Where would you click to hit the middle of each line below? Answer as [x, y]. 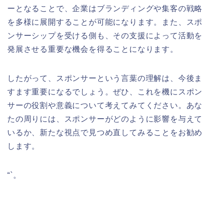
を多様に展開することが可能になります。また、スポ [105, 22]
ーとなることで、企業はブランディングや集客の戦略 [105, 9]
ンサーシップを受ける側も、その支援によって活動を [105, 36]
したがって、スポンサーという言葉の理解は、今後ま [105, 78]
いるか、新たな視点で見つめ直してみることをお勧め [105, 133]
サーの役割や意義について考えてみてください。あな [105, 106]
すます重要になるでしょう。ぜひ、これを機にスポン [105, 92]
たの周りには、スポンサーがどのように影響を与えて [105, 119]
